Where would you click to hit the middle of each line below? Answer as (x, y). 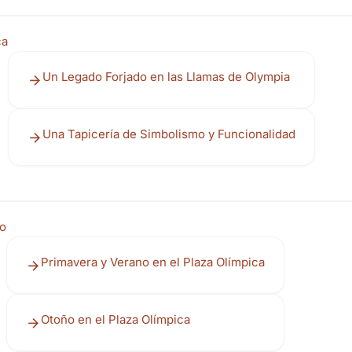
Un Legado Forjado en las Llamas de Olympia (166, 77)
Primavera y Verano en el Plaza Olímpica (153, 262)
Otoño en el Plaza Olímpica (115, 319)
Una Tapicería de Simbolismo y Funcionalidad (169, 134)
